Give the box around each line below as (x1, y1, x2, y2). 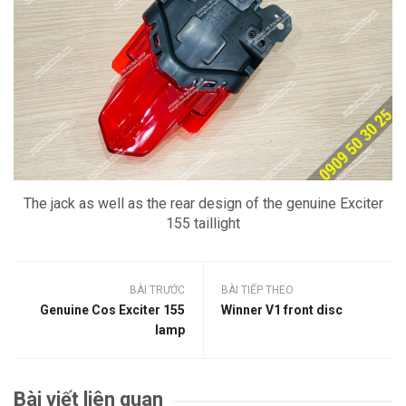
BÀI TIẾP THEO (221, 283, 294, 296)
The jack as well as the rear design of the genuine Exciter (23, 194, 383, 212)
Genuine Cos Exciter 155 (40, 302, 185, 317)
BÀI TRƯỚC (130, 283, 185, 296)
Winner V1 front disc (221, 302, 343, 317)
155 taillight (166, 214, 240, 232)
